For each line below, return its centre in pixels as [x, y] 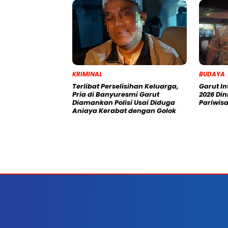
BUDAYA [212, 74]
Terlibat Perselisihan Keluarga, [125, 87]
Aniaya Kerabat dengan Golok [124, 111]
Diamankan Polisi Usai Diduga [124, 103]
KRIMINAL [87, 74]
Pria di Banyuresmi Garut [116, 95]
